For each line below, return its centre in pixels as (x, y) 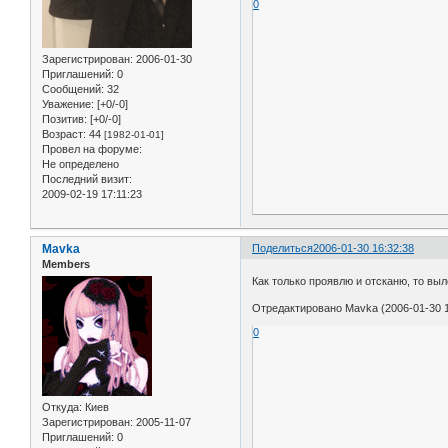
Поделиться (283, 248)
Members (66, 264)
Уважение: (68, 104)
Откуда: (62, 407)
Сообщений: (73, 89)
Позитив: (64, 119)
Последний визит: (87, 179)
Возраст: (64, 134)
